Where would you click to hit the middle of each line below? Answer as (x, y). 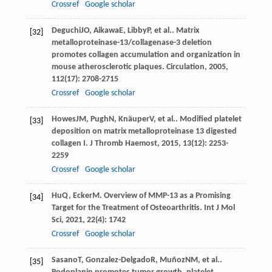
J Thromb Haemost (123, 143)
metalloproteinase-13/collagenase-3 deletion (131, 42)
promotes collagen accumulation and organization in (146, 55)
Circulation (185, 67)
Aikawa (106, 30)
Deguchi (66, 30)
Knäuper (134, 119)
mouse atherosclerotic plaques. (109, 67)
